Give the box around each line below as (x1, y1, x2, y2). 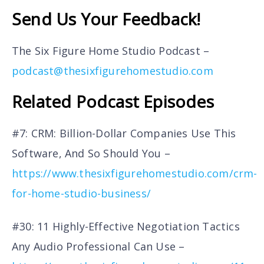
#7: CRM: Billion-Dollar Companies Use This (12, 126, 236, 140)
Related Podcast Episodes (12, 90, 214, 113)
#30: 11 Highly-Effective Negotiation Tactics (12, 219, 240, 233)
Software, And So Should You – (12, 146, 170, 160)
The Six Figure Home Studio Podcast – (12, 44, 210, 58)
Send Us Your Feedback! (12, 8, 201, 31)
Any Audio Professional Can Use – (12, 239, 185, 253)
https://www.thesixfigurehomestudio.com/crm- (12, 166, 258, 180)
